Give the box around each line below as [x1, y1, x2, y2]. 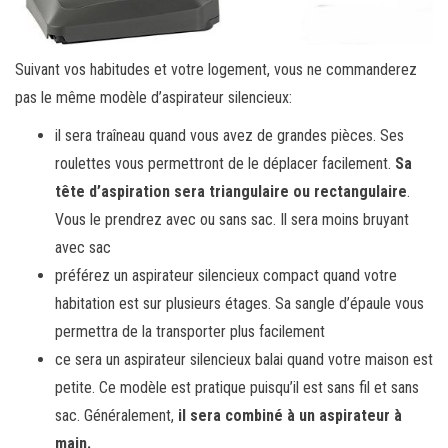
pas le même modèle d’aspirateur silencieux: [15, 87, 292, 107]
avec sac [55, 237, 111, 257]
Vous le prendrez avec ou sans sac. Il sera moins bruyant [55, 209, 409, 229]
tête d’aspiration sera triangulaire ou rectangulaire [55, 181, 407, 201]
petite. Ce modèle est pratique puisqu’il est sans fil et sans [55, 377, 419, 397]
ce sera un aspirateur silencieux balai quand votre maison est [55, 349, 433, 369]
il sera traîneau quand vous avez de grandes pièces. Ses [55, 125, 404, 145]
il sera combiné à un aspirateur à [174, 405, 402, 425]
